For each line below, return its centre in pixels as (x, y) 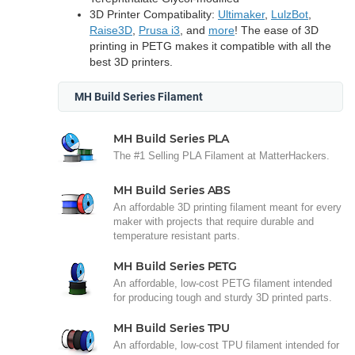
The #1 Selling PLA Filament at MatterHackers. (221, 155)
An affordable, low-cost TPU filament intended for (226, 345)
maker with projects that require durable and (214, 221)
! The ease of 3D (277, 30)
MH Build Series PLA (172, 138)
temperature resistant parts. (177, 235)
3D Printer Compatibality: (154, 14)
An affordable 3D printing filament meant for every (227, 207)
